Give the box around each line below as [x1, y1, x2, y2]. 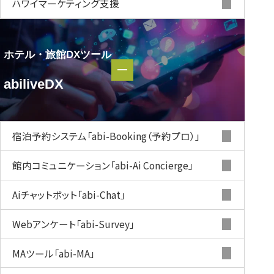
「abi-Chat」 [77, 187, 126, 201]
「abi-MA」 [54, 246, 95, 260]
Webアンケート [12, 217, 76, 231]
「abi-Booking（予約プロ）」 [87, 129, 201, 143]
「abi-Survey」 [76, 217, 135, 231]
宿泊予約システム [12, 129, 87, 143]
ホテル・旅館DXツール [4, 48, 111, 61]
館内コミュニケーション [12, 158, 111, 172]
